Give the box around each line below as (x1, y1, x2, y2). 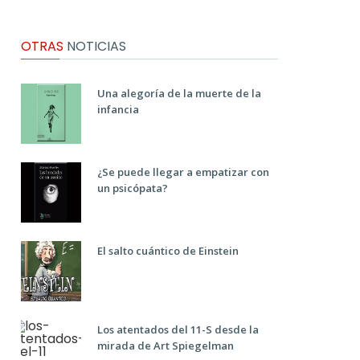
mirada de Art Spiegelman (97, 338, 234, 353)
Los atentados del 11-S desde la (97, 322, 259, 337)
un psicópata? (97, 181, 168, 195)
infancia (97, 102, 139, 117)
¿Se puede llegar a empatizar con (97, 165, 269, 179)
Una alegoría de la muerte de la (97, 86, 261, 100)
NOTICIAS (63, 37, 126, 55)
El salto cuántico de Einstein (97, 243, 239, 258)
